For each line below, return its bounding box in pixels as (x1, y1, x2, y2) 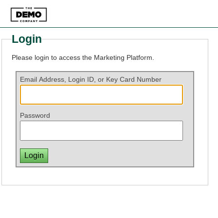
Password (19, 111, 50, 120)
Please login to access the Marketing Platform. (12, 54, 154, 61)
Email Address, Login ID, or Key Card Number (19, 75, 162, 84)
